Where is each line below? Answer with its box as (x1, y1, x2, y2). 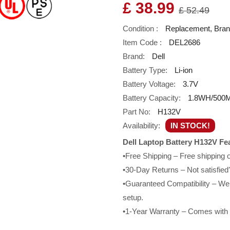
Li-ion (175, 66, 193, 74)
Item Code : (123, 38, 162, 47)
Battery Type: (123, 66, 167, 74)
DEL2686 (169, 38, 200, 47)
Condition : (123, 24, 158, 33)
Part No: (123, 107, 150, 116)
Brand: (123, 52, 145, 61)
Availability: (123, 121, 160, 130)
